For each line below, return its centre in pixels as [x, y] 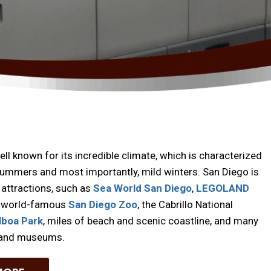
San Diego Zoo [103, 204]
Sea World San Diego [142, 188]
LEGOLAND [222, 188]
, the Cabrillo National [185, 204]
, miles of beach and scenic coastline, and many [150, 221]
